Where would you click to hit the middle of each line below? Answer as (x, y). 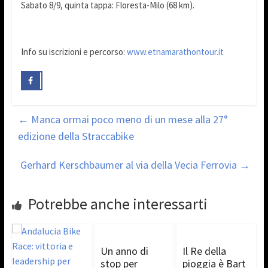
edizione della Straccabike (76, 136)
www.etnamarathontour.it (175, 52)
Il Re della (205, 251)
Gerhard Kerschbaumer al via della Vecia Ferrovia (130, 165)
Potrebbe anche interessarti (118, 203)
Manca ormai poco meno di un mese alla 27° (128, 119)
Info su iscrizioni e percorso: (74, 52)
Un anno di (124, 251)
